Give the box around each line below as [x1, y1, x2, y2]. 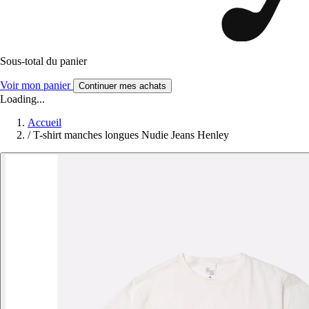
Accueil [28, 116, 61, 128]
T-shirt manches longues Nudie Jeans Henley [33, 128, 229, 141]
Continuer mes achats [79, 80, 166, 91]
